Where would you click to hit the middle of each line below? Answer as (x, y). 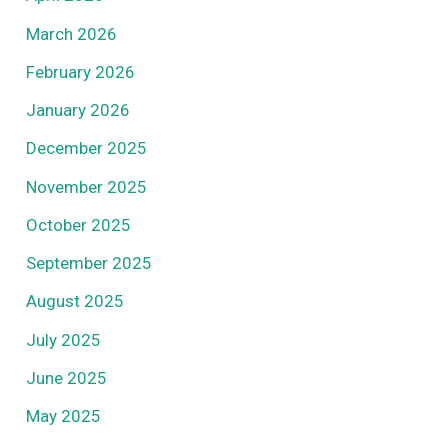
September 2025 (89, 263)
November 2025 (87, 186)
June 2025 (67, 377)
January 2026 (78, 110)
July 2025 (64, 339)
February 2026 (81, 71)
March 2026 (72, 33)
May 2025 (64, 416)
